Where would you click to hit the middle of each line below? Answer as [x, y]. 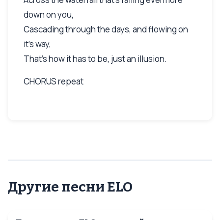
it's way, [37, 44]
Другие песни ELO [70, 187]
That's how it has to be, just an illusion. [95, 58]
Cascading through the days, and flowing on [106, 29]
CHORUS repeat [54, 81]
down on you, [49, 14]
